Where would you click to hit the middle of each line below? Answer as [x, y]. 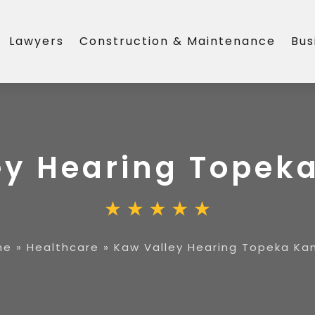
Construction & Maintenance [178, 41]
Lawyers [37, 41]
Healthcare [63, 247]
